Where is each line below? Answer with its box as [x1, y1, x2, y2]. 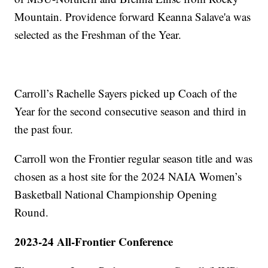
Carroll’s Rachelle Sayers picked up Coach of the [14, 85, 237, 100]
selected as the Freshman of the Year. [14, 26, 182, 42]
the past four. [14, 121, 74, 136]
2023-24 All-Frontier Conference [14, 233, 173, 249]
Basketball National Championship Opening [14, 186, 218, 202]
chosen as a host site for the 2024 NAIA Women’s [14, 168, 242, 184]
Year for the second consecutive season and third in [14, 103, 247, 118]
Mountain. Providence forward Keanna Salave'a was [14, 8, 251, 24]
